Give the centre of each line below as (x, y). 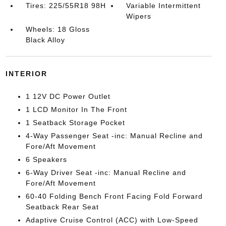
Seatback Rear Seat (62, 207)
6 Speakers (46, 159)
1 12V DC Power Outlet (68, 96)
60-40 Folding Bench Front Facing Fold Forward (114, 196)
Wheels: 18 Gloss (58, 29)
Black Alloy (45, 40)
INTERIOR (26, 74)
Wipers (139, 16)
